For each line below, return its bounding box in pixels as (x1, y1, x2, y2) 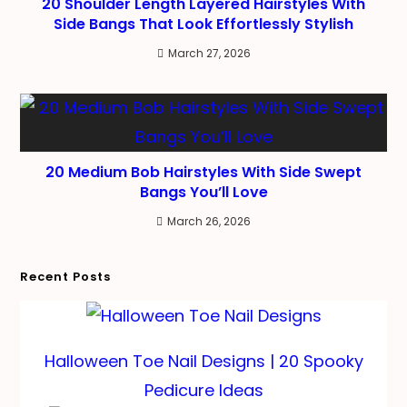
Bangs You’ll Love (139, 181, 268, 203)
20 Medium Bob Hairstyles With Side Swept (45, 161, 362, 183)
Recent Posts (20, 267, 112, 285)
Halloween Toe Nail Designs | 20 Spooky (44, 349, 363, 372)
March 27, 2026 (167, 45, 251, 61)
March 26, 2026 (167, 213, 251, 229)
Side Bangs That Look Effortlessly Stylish (54, 13, 353, 35)
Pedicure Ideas (144, 378, 263, 402)
